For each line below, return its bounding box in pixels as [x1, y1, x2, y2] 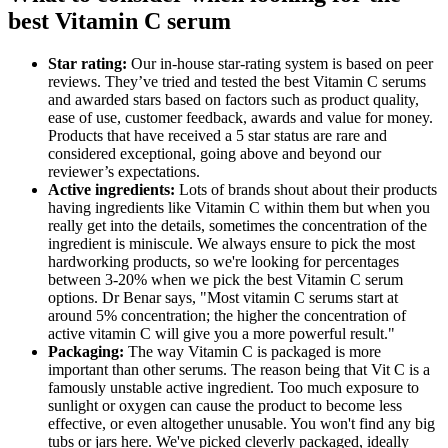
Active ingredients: [48, 180, 179, 198]
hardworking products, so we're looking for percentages [48, 252, 399, 270]
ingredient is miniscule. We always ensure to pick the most [48, 234, 415, 252]
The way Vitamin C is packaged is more [128, 342, 381, 360]
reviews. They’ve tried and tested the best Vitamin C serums [48, 72, 426, 90]
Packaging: [48, 342, 128, 360]
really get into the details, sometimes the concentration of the [48, 216, 427, 234]
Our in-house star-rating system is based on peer [127, 54, 433, 72]
